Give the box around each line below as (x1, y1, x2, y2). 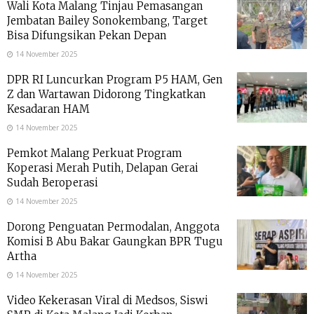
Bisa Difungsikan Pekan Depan (7, 29, 167, 43)
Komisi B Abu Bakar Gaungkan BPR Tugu (7, 235, 223, 249)
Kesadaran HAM (7, 102, 90, 116)
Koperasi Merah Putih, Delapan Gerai (7, 161, 198, 175)
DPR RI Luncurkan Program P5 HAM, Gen (7, 73, 223, 87)
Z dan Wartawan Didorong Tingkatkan (7, 88, 206, 102)
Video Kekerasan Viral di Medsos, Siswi (7, 294, 208, 308)
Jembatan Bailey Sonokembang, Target (7, 14, 207, 28)
